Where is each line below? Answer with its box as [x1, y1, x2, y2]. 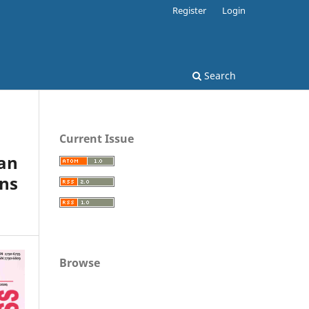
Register [172, 3, 207, 17]
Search [201, 68, 236, 82]
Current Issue [59, 130, 134, 146]
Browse [59, 255, 100, 270]
